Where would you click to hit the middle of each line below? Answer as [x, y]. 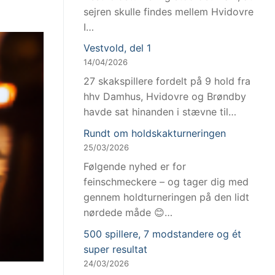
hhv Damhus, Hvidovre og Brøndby [165, 97]
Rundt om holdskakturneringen [155, 134]
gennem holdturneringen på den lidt [166, 197]
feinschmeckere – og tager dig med [166, 182]
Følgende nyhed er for [135, 167]
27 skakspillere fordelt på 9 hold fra [167, 81]
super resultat [115, 249]
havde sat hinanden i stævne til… [160, 112]
